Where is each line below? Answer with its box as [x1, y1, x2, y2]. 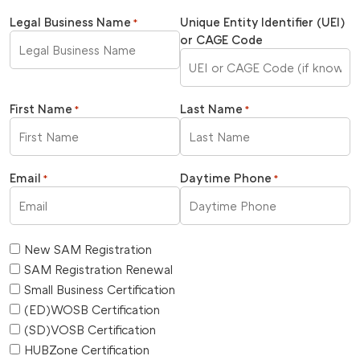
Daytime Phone [179, 170, 272, 185]
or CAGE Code [179, 31, 263, 47]
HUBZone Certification [24, 342, 149, 357]
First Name [10, 100, 72, 116]
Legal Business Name [10, 14, 131, 29]
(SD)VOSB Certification [24, 321, 156, 337]
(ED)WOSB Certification [24, 301, 160, 317]
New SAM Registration [24, 241, 152, 256]
